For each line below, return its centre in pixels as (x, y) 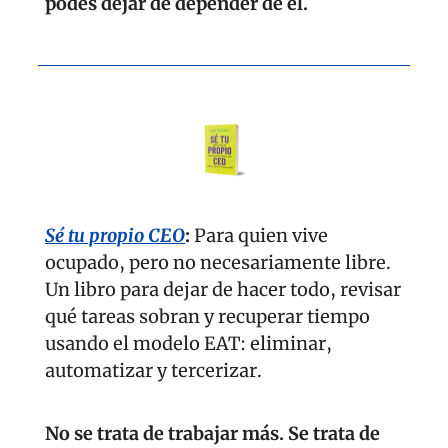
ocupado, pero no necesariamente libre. (218, 263)
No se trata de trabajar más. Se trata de (212, 434)
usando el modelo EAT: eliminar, (188, 344)
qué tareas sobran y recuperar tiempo (207, 317)
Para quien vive (261, 236)
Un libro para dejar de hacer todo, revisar (223, 290)
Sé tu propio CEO (115, 236)
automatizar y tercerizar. (153, 371)
